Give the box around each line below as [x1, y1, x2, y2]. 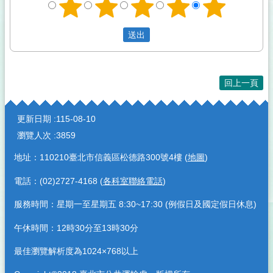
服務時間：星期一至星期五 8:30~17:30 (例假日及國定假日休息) [14, 199, 257, 210]
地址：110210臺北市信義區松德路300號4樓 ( [14, 152, 188, 163]
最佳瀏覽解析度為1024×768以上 [14, 246, 138, 256]
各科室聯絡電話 [103, 175, 163, 186]
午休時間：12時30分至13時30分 [14, 222, 138, 233]
